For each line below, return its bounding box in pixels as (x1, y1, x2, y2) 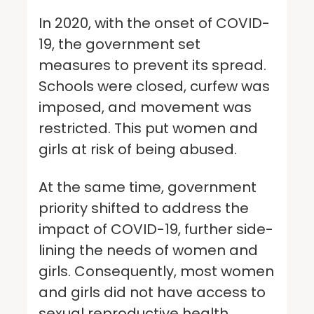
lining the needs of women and (39, 240, 258, 260)
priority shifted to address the (39, 198, 249, 218)
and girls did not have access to (39, 282, 266, 302)
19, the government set (39, 34, 200, 54)
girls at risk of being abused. (39, 139, 240, 159)
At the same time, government (39, 177, 257, 197)
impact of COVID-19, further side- (39, 219, 273, 239)
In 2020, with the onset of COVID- (39, 13, 270, 33)
